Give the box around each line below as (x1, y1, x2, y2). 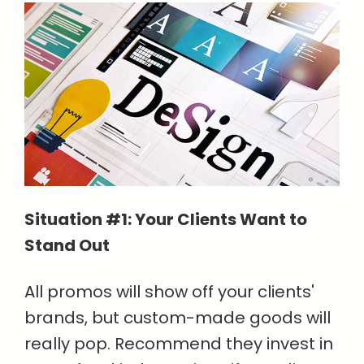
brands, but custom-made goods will (24, 306, 331, 330)
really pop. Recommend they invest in (24, 332, 333, 356)
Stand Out (24, 234, 110, 258)
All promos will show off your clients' (24, 280, 314, 304)
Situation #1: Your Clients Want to (24, 208, 307, 232)
